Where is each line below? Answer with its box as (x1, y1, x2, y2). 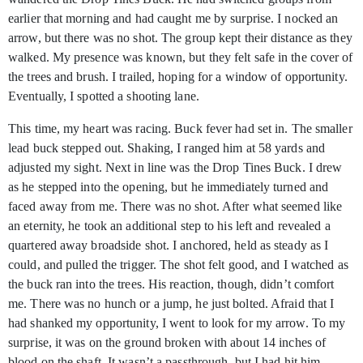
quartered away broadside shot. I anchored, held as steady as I (8, 238, 329, 253)
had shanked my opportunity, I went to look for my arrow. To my (8, 316, 346, 331)
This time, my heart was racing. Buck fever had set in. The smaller (8, 122, 352, 136)
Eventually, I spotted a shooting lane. (8, 89, 199, 104)
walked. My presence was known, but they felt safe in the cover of (8, 50, 353, 65)
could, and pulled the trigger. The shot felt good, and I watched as (8, 258, 348, 272)
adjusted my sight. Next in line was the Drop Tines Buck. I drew (8, 160, 343, 175)
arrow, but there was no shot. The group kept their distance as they (8, 31, 352, 45)
